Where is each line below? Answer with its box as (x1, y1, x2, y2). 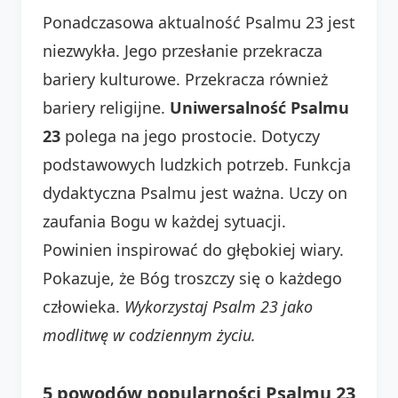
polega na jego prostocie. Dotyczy (60, 124, 320, 147)
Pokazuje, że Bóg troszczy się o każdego (43, 267, 342, 289)
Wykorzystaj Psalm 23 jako (124, 295, 313, 317)
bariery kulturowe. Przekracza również (43, 68, 328, 90)
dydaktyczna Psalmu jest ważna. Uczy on (43, 181, 347, 203)
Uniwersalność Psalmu (170, 96, 349, 118)
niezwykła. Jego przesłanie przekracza (43, 39, 322, 61)
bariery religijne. (43, 96, 170, 118)
